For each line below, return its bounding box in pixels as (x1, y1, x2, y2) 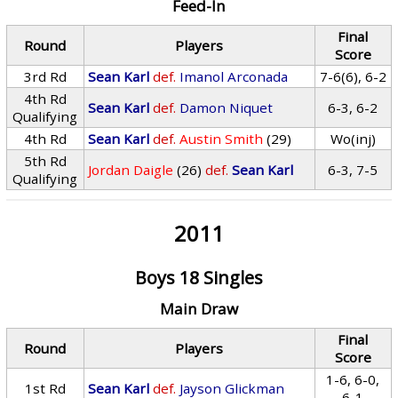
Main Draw (159, 298, 238, 319)
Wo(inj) (330, 130, 376, 147)
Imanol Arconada (179, 68, 289, 85)
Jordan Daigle (88, 161, 174, 179)
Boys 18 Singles (134, 266, 263, 290)
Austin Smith (179, 130, 264, 147)
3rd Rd (23, 68, 67, 85)
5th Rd (23, 152, 67, 170)
